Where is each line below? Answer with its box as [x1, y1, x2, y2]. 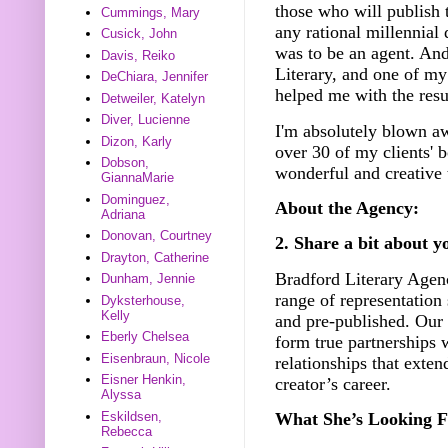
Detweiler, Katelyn [101, 90, 206, 106]
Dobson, [101, 155, 150, 171]
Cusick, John [101, 26, 178, 42]
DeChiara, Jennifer [101, 69, 209, 85]
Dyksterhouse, [101, 292, 186, 308]
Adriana [101, 206, 146, 222]
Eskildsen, [101, 408, 163, 424]
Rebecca [101, 423, 153, 439]
